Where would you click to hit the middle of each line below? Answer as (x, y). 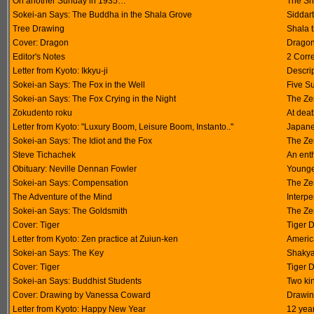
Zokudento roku (42, 113)
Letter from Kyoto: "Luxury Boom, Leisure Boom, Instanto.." (123, 127)
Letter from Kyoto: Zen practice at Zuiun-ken (95, 239)
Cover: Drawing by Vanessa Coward (82, 295)
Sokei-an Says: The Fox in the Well (79, 85)
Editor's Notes (39, 57)
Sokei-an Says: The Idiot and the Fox (82, 141)
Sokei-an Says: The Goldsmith (70, 211)
